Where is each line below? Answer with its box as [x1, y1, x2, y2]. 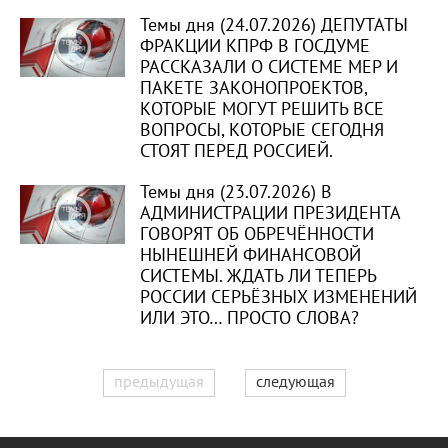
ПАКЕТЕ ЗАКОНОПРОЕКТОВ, [140, 78, 367, 99]
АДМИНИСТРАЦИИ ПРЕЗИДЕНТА [140, 203, 400, 224]
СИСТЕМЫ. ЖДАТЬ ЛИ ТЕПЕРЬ [140, 266, 376, 287]
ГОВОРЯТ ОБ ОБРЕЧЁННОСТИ [140, 224, 374, 245]
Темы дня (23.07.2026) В [140, 182, 332, 203]
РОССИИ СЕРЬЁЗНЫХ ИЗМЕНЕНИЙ [140, 287, 417, 308]
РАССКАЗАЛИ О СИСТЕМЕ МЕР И [140, 57, 398, 78]
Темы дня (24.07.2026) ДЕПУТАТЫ [140, 15, 408, 36]
